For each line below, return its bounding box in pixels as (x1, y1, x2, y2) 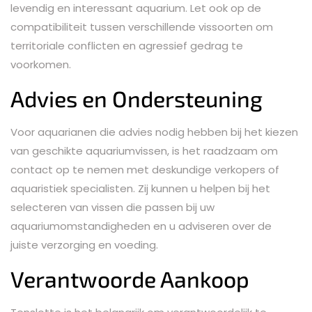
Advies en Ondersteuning (10, 84, 263, 111)
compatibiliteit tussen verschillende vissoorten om (10, 19, 273, 34)
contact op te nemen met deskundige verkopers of (10, 162, 279, 177)
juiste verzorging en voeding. (10, 237, 158, 252)
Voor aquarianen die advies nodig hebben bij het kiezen (10, 124, 298, 139)
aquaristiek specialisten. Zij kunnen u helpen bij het (10, 180, 270, 196)
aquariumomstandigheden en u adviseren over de (10, 218, 272, 233)
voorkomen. (10, 56, 71, 72)
